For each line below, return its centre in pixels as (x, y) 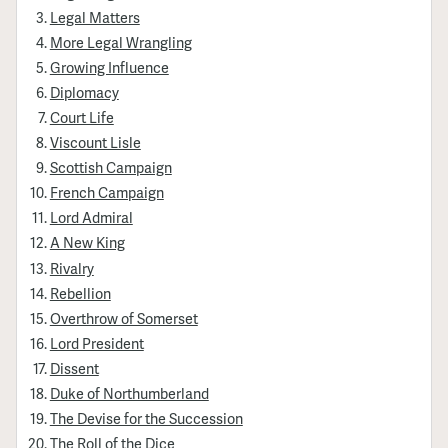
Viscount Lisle (95, 142)
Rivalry (71, 267)
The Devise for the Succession (146, 418)
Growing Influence (109, 66)
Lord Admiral (91, 217)
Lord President (96, 342)
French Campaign (106, 192)
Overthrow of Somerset (123, 317)
